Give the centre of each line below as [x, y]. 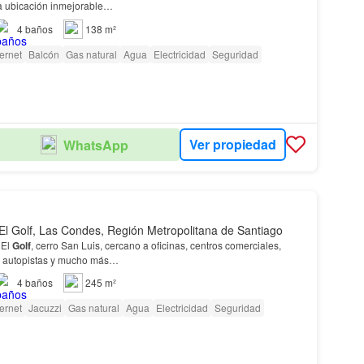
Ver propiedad [232, 145]
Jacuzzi [45, 307]
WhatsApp [96, 145]
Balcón [43, 54]
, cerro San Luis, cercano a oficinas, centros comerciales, [156, 245]
